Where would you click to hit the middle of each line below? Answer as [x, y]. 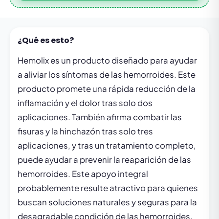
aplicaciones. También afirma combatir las [100, 117]
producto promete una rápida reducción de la [107, 89]
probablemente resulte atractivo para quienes [108, 188]
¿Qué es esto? [46, 40]
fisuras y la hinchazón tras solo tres [85, 131]
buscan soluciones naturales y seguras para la [107, 202]
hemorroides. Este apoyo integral [83, 174]
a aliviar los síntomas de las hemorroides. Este [107, 75]
